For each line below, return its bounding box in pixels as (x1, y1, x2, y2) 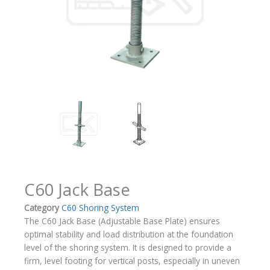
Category (24, 202, 59, 214)
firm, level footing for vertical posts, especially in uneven (24, 255, 240, 267)
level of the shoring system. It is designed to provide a (24, 242, 231, 254)
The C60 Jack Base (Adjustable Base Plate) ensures (24, 215, 220, 227)
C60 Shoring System (61, 202, 139, 214)
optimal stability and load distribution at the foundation (24, 228, 233, 240)
